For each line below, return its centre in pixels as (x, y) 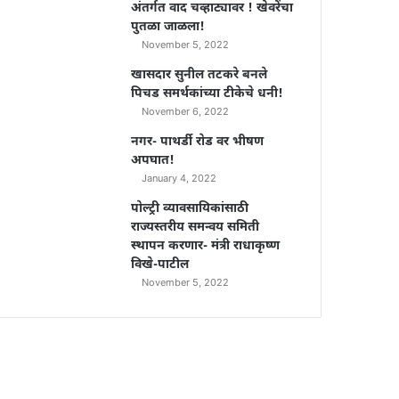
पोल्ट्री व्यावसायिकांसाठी (190, 208)
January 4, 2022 (179, 178)
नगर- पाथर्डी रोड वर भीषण (198, 142)
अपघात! (153, 160)
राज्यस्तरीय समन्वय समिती (195, 227)
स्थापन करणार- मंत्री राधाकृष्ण (206, 246)
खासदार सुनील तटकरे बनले (199, 75)
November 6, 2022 (186, 111)
